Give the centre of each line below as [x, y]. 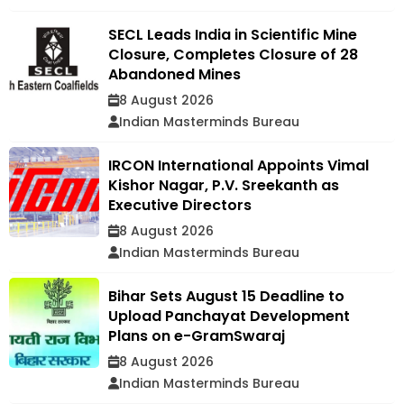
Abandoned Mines [174, 75]
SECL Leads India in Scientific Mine [233, 35]
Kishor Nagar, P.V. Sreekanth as [224, 186]
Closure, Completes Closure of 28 [233, 55]
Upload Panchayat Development [229, 317]
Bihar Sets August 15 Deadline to [226, 297]
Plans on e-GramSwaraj [197, 336]
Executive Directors [180, 206]
